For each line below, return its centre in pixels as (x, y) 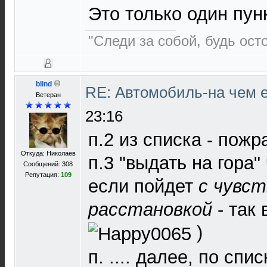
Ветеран (48, 95)
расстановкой (150, 209)
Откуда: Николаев (48, 153)
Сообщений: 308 (48, 164)
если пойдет (143, 186)
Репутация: (43, 175)
